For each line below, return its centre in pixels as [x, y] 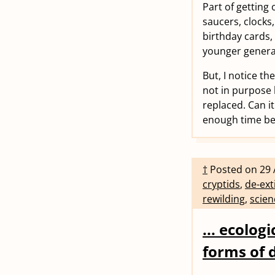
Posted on [235, 169]
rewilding [224, 199]
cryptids [221, 184]
